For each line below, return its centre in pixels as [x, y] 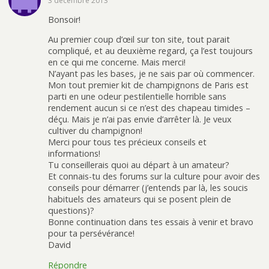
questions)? [71, 211]
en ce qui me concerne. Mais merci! [117, 62]
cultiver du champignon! [95, 131]
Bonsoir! [64, 20]
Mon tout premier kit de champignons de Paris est [148, 85]
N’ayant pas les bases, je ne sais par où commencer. [151, 74]
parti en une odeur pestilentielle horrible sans [137, 97]
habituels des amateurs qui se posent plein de [140, 199]
